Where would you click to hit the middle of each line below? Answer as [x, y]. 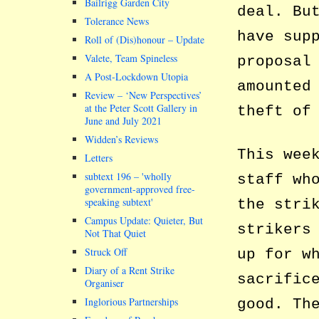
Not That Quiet [115, 234]
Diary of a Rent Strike [130, 271]
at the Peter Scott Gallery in [141, 108]
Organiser [104, 283]
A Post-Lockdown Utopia [136, 77]
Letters [99, 158]
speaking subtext [118, 202]
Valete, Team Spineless [131, 58]
